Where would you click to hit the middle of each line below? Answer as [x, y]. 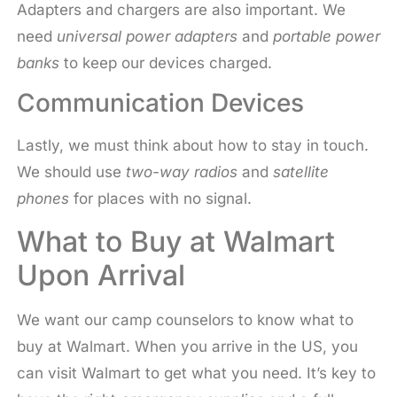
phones [43, 199]
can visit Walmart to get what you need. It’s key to [196, 373]
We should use [71, 172]
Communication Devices [160, 103]
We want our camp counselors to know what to [185, 319]
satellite [300, 172]
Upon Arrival [101, 275]
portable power [326, 36]
